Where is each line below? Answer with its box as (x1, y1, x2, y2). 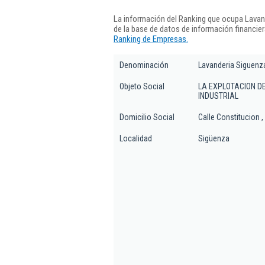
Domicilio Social (119, 112, 174, 122)
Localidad (119, 134, 152, 143)
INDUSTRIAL (198, 91, 238, 101)
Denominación (119, 60, 169, 70)
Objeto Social (119, 82, 164, 91)
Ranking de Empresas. (114, 33, 188, 44)
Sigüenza (198, 134, 230, 143)
